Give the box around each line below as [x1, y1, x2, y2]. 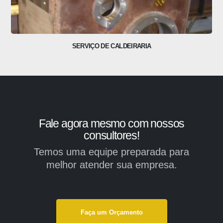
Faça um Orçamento [80, 209, 143, 217]
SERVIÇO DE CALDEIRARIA [72, 42, 151, 50]
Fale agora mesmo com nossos [38, 117, 185, 130]
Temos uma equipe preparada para [34, 146, 189, 158]
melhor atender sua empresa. [46, 159, 177, 171]
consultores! [84, 129, 139, 142]
